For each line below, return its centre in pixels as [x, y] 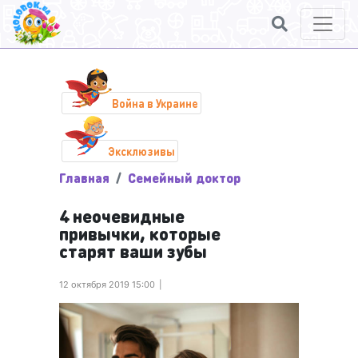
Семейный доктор [184, 178]
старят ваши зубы [133, 251]
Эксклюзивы [141, 151]
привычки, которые [140, 233]
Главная [84, 178]
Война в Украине [155, 103]
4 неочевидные [122, 216]
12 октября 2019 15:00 [107, 284]
